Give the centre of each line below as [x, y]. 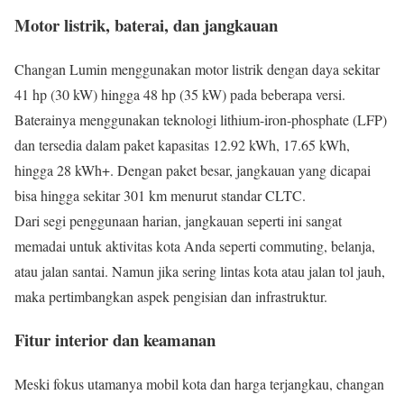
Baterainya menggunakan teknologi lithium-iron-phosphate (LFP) [201, 119]
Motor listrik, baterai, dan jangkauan [146, 24]
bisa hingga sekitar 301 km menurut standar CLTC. [162, 195]
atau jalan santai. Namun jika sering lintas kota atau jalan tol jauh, [200, 271]
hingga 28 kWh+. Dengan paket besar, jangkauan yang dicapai [193, 170]
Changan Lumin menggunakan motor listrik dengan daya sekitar [197, 69]
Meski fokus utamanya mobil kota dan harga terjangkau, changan [199, 383]
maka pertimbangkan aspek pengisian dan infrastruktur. [171, 296]
